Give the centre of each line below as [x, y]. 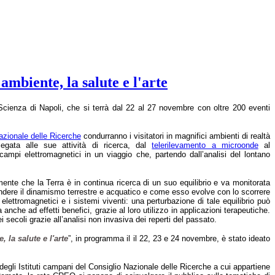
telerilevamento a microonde [205, 145]
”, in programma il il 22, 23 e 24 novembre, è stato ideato [169, 238]
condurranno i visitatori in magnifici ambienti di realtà [177, 136]
